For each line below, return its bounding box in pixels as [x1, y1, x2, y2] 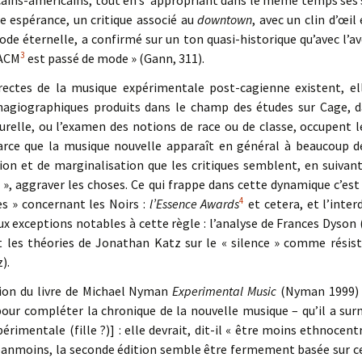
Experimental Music [172, 283, 277, 299]
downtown [197, 11, 253, 27]
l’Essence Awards [149, 196, 240, 212]
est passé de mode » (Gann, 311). [25, 50, 204, 66]
